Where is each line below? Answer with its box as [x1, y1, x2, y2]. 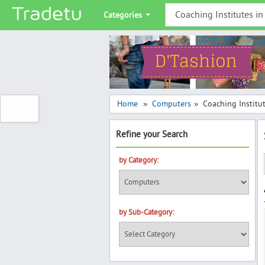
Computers [151, 99, 191, 109]
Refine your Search [115, 130, 188, 140]
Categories [104, 10, 144, 20]
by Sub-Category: [118, 208, 174, 217]
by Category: [118, 156, 159, 165]
